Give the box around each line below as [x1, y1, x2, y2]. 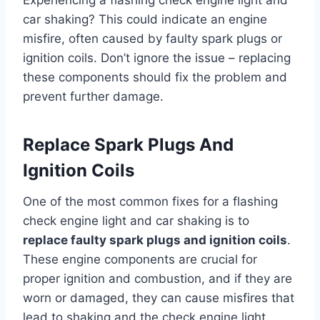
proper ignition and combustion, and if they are [23, 271, 292, 286]
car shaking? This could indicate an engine [23, 12, 267, 27]
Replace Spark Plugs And [23, 134, 234, 156]
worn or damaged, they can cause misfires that [23, 291, 294, 306]
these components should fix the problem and [23, 70, 287, 85]
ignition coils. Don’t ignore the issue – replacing [23, 51, 291, 66]
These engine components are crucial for [23, 252, 257, 267]
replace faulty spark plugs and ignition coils [23, 233, 287, 248]
